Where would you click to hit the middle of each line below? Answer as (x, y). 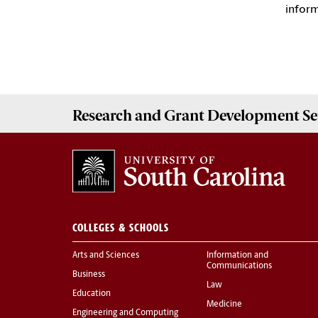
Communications (239, 266)
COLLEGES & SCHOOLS (121, 227)
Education (92, 294)
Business (89, 274)
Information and (237, 255)
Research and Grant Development (186, 115)
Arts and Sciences (106, 255)
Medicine (224, 304)
